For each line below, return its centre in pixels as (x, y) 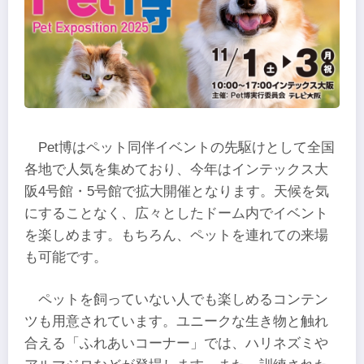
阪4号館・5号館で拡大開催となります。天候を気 (177, 192)
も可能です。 (66, 258)
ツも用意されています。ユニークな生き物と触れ (176, 321)
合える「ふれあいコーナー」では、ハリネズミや (176, 343)
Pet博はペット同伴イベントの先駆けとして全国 (187, 148)
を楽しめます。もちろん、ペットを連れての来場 (176, 236)
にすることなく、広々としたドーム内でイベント (176, 214)
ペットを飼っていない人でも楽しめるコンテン (184, 299)
